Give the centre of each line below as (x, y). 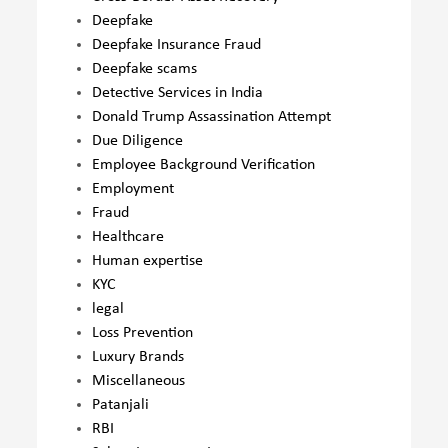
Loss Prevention (143, 333)
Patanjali (121, 405)
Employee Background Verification (204, 165)
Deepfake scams (145, 69)
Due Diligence (138, 141)
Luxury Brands (138, 357)
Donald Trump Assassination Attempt (212, 117)
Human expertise (148, 261)
